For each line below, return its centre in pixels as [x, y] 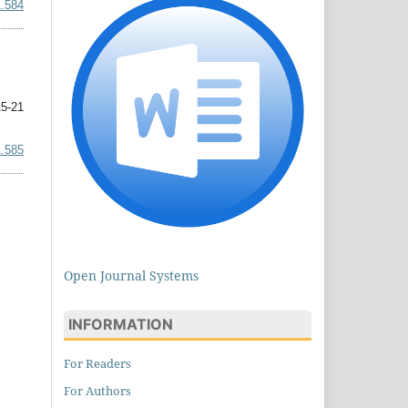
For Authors [97, 390]
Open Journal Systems [131, 276]
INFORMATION [121, 325]
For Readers [97, 363]
